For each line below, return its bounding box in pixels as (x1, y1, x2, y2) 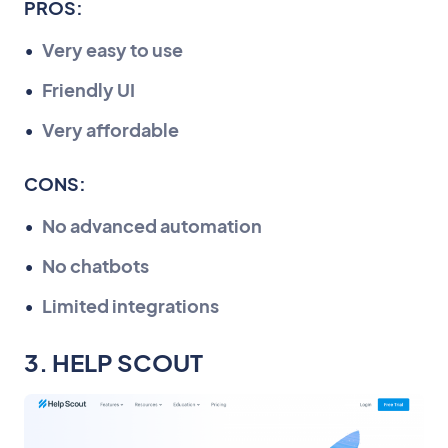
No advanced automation (42, 213, 262, 237)
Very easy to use (42, 37, 183, 61)
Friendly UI (42, 77, 135, 101)
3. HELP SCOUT (24, 346, 203, 377)
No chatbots (42, 253, 149, 277)
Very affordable (42, 117, 179, 141)
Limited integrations (42, 293, 219, 317)
